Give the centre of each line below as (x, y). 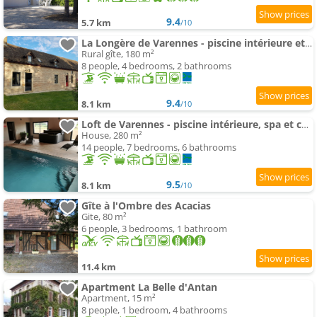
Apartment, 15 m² (119, 298)
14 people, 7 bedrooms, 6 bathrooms (159, 148)
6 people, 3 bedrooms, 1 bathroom (154, 229)
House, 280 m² (112, 136)
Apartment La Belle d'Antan (149, 287)
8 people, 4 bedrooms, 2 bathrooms (156, 66)
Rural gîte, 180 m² (118, 54)
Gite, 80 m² (104, 217)
